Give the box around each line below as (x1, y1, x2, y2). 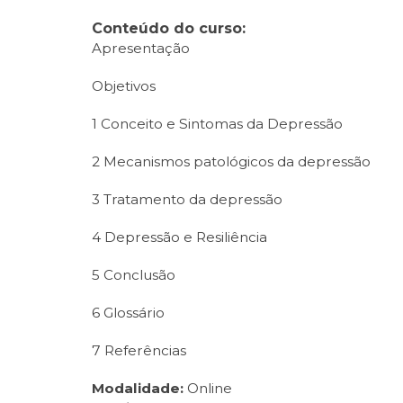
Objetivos (92, 77, 156, 94)
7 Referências (92, 342, 186, 359)
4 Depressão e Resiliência (92, 228, 267, 246)
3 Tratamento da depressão (92, 191, 282, 208)
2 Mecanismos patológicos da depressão (92, 153, 371, 170)
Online (184, 380, 232, 397)
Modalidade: (92, 380, 184, 397)
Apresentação (92, 40, 190, 57)
